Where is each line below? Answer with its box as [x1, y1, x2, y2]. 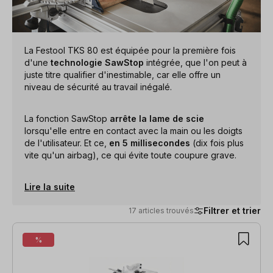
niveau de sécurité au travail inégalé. [24, 81, 172, 92]
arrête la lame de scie [107, 113, 204, 124]
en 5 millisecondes [109, 137, 190, 148]
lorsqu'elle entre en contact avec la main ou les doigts [24, 125, 243, 136]
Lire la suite [24, 181, 75, 192]
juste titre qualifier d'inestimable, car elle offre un [24, 69, 221, 80]
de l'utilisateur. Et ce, [24, 137, 109, 148]
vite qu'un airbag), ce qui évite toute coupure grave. [24, 149, 236, 160]
